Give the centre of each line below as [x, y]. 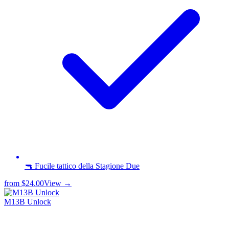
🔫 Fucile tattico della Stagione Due [82, 166]
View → [58, 183]
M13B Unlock [28, 201]
